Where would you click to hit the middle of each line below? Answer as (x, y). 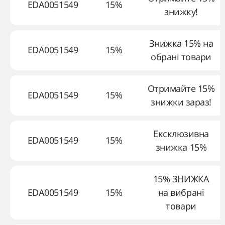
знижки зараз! (181, 102)
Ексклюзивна (181, 134)
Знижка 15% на (181, 43)
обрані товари (181, 57)
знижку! (181, 12)
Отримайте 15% (181, 88)
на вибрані (181, 192)
